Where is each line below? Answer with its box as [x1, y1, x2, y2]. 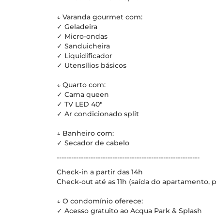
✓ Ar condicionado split [57, 109, 139, 118]
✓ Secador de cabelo [57, 139, 129, 147]
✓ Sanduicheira [57, 42, 110, 50]
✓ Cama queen [57, 90, 109, 99]
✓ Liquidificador [57, 51, 112, 60]
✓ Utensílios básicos [57, 61, 126, 70]
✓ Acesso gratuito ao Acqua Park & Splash [57, 206, 202, 215]
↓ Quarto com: [57, 80, 106, 89]
